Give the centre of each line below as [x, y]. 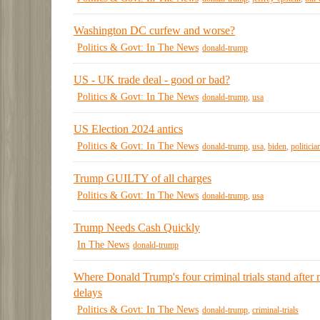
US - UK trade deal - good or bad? [152, 79]
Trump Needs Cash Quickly [137, 227]
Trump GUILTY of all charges [142, 178]
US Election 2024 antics [128, 129]
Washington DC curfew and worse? [154, 30]
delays [88, 292]
